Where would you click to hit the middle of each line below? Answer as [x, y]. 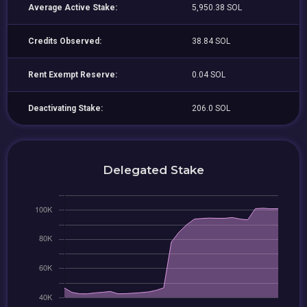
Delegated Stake [153, 170]
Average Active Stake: [73, 8]
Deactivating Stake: [66, 108]
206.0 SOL [211, 108]
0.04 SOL [209, 75]
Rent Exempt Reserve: [73, 75]
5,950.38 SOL [217, 8]
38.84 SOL [211, 41]
